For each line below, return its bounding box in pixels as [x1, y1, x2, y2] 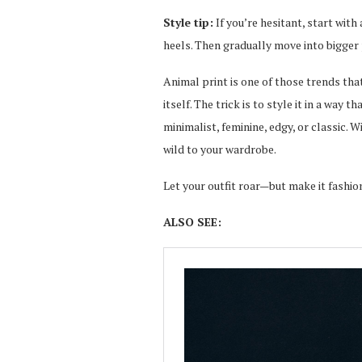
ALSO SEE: [163, 214, 221, 230]
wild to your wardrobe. [163, 141, 276, 158]
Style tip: [163, 15, 213, 31]
